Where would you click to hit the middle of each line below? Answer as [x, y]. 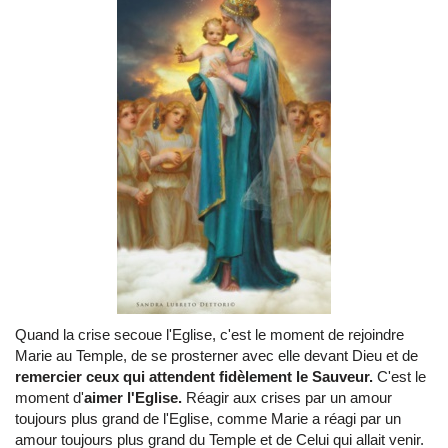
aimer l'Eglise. [135, 398]
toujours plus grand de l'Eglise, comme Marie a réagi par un [208, 419]
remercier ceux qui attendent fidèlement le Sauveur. [196, 377]
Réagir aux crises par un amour [289, 398]
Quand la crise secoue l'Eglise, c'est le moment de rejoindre [209, 335]
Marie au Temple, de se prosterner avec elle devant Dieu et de [216, 356]
